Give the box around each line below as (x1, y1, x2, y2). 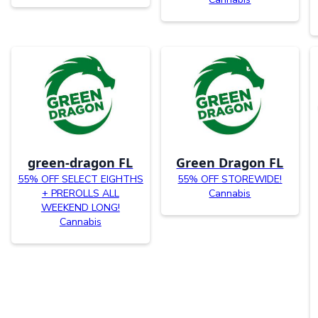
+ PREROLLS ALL (41, 186, 119, 200)
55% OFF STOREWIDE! (177, 172, 283, 186)
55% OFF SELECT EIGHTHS (17, 172, 143, 186)
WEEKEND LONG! (40, 200, 120, 214)
